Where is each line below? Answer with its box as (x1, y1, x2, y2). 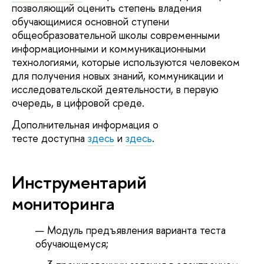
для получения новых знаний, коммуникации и (12, 68, 223, 83)
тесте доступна (12, 131, 88, 146)
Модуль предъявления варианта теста (47, 222, 226, 237)
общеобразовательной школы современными (12, 27, 220, 42)
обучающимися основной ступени (12, 14, 169, 29)
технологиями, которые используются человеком (12, 54, 240, 70)
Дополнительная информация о (12, 117, 159, 133)
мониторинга (12, 191, 115, 216)
